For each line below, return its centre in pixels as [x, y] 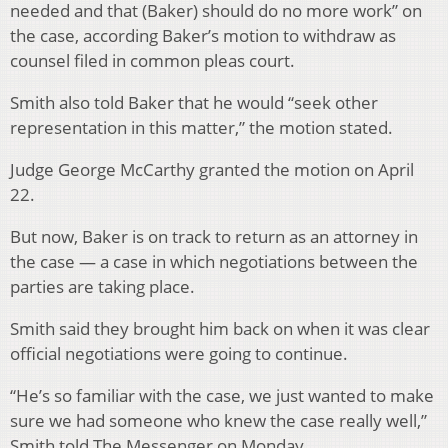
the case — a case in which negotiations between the [214, 262]
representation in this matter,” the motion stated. [201, 128]
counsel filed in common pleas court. [152, 61]
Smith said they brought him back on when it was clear [220, 329]
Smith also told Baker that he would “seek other [194, 103]
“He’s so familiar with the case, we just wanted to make [222, 396]
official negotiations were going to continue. [179, 354]
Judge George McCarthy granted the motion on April [212, 170]
